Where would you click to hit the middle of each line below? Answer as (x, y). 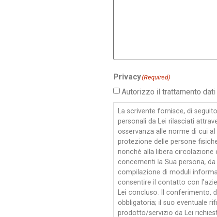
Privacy (127, 77)
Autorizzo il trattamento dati (169, 92)
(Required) (156, 77)
